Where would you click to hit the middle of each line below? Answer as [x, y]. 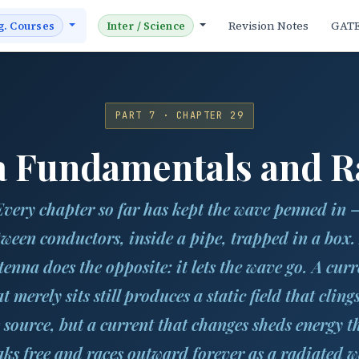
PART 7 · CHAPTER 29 [179, 115]
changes [220, 323]
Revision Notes [268, 26]
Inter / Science [146, 26]
